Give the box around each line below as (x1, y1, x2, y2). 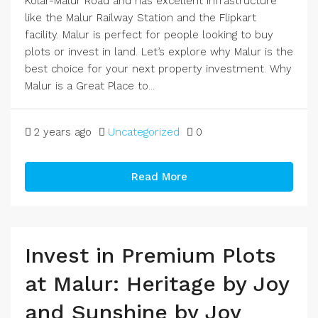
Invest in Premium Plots (25, 243, 276, 268)
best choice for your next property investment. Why (25, 62, 292, 75)
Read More (131, 170, 187, 183)
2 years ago (34, 126, 92, 138)
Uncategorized (108, 126, 180, 138)
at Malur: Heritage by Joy (25, 271, 289, 296)
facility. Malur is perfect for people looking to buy (25, 28, 273, 41)
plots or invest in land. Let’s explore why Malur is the (25, 45, 293, 58)
